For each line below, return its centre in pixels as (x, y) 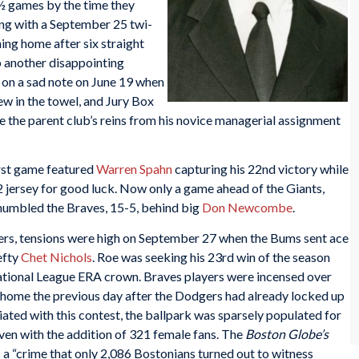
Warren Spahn (134, 169)
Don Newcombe (247, 208)
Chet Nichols (56, 256)
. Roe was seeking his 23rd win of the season (211, 256)
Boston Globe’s (287, 333)
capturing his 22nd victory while (260, 169)
